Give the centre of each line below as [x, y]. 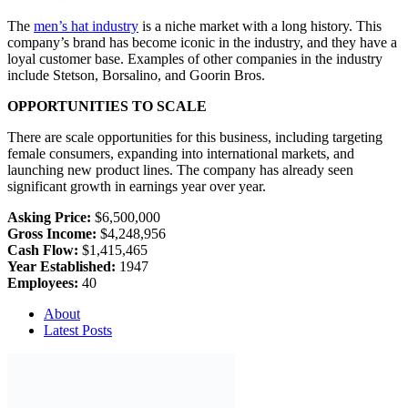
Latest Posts [78, 331]
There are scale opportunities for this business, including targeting [195, 138]
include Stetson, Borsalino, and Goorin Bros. [136, 76]
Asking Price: [49, 218]
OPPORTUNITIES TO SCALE [107, 107]
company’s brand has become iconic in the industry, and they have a [202, 43]
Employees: [43, 283]
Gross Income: [52, 234]
